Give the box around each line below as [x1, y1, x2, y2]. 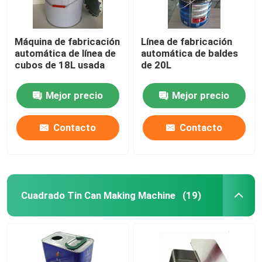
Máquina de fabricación [15, 35, 120, 47]
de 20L [141, 58, 172, 71]
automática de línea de [15, 47, 116, 59]
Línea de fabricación [141, 35, 233, 47]
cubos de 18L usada [15, 58, 105, 71]
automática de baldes [141, 47, 239, 59]
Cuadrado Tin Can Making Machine [20, 189, 175, 201]
